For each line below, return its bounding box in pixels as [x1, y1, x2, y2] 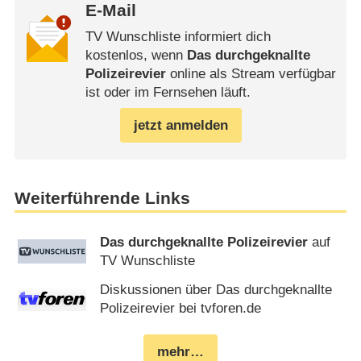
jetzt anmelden [133, 117, 228, 133]
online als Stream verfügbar [165, 65, 336, 81]
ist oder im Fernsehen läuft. [85, 84, 251, 100]
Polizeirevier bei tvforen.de [100, 301, 262, 317]
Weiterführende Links [14, 188, 190, 208]
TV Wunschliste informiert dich [85, 28, 271, 44]
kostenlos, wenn [85, 47, 187, 63]
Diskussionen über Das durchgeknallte [100, 282, 333, 298]
